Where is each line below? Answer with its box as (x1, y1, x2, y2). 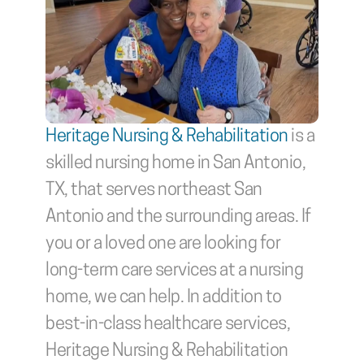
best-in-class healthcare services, (45, 315, 290, 334)
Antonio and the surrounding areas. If (45, 208, 311, 227)
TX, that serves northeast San (45, 181, 262, 200)
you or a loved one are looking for (45, 235, 280, 253)
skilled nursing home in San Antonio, (45, 154, 305, 173)
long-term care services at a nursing (45, 262, 303, 280)
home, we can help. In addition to (45, 288, 282, 307)
